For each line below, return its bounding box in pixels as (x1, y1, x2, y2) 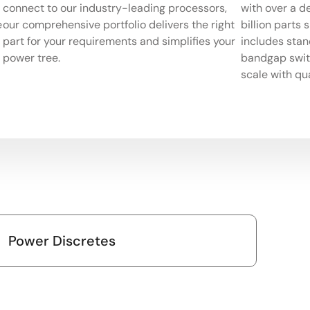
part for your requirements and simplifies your (2, 33, 235, 48)
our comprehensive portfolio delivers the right (2, 17, 235, 32)
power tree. (2, 50, 63, 65)
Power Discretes (8, 231, 116, 250)
